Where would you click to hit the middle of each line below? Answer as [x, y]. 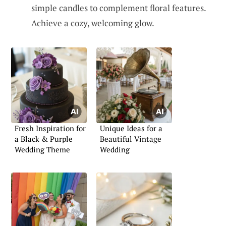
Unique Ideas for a [131, 128]
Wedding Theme [42, 150]
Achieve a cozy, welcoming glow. [93, 23]
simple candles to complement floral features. [119, 8]
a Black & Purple [44, 139]
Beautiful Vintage [131, 139]
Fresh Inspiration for [50, 128]
